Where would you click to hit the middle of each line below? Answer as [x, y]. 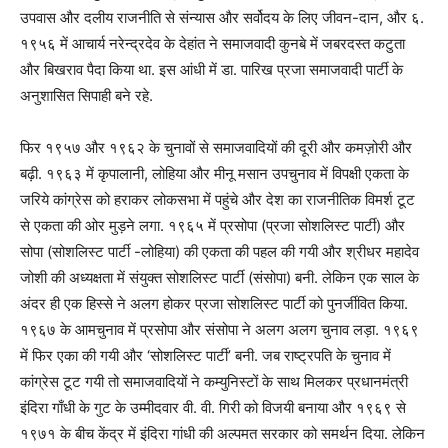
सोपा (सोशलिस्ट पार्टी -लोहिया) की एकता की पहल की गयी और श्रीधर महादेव [219, 252]
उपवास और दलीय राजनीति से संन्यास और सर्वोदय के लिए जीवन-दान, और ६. [222, 18]
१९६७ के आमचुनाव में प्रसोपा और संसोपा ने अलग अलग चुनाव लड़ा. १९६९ [219, 330]
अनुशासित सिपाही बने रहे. [86, 96]
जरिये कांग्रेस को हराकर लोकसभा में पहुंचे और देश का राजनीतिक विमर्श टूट [217, 200]
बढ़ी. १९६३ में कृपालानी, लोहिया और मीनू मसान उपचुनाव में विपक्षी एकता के [214, 174]
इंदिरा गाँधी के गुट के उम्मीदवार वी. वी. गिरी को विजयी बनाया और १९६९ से [213, 408]
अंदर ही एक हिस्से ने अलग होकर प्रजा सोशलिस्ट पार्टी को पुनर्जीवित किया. [214, 304]
